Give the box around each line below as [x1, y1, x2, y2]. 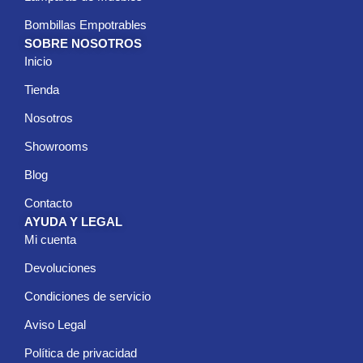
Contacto [24, 196, 72, 211]
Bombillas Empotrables [24, 18, 147, 32]
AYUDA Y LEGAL [24, 215, 122, 229]
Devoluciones [24, 261, 96, 275]
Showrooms [24, 139, 88, 154]
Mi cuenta [24, 233, 76, 247]
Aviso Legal [24, 318, 86, 332]
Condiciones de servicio [24, 289, 151, 304]
